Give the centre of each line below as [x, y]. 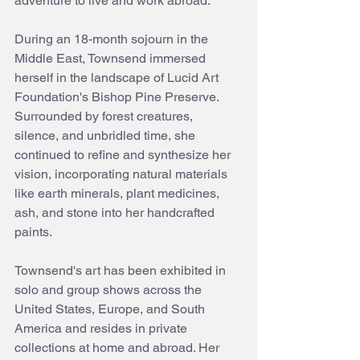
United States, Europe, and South [111, 309]
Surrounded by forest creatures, [105, 117]
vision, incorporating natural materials [123, 174]
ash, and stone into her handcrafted [116, 213]
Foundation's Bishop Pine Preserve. [118, 97]
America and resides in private [102, 329]
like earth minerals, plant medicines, [119, 194]
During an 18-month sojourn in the [113, 39]
